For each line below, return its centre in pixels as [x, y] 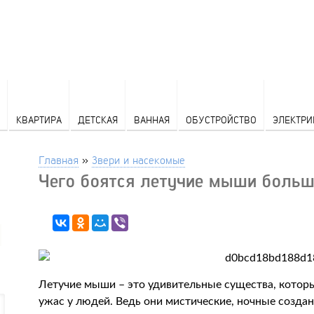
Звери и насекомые [139, 159]
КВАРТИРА [39, 120]
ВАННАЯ [151, 120]
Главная [59, 159]
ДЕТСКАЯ [97, 120]
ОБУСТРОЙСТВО [221, 120]
